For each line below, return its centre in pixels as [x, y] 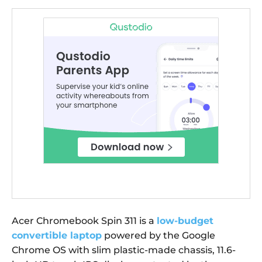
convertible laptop [57, 236]
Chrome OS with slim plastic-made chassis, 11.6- [124, 250]
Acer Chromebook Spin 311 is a [84, 221]
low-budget [185, 221]
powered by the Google [158, 236]
